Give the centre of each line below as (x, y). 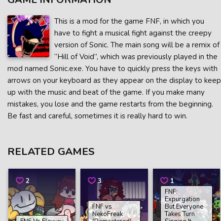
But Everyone (184, 207)
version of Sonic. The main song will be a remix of (137, 45)
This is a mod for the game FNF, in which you (129, 21)
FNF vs (102, 207)
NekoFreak (108, 214)
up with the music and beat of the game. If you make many (106, 92)
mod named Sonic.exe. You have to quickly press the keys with (112, 69)
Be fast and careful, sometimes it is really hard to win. (97, 116)
